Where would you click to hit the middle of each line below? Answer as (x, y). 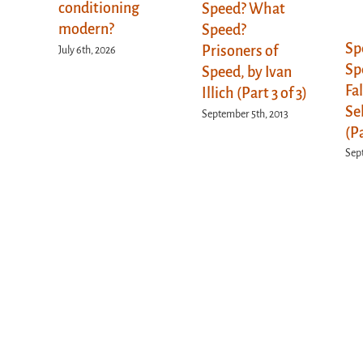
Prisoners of (239, 51)
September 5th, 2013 (245, 114)
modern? (86, 29)
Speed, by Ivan (246, 73)
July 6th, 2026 (87, 50)
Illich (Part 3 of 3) (254, 94)
